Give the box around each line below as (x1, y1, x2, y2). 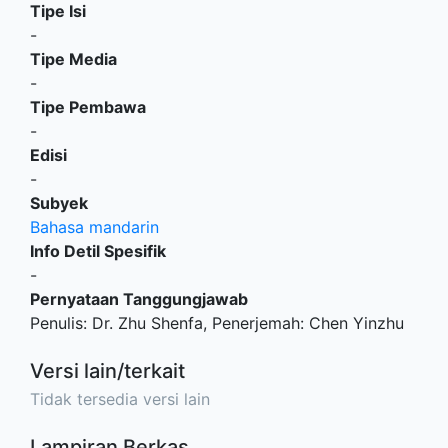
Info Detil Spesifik (30, 241, 166, 261)
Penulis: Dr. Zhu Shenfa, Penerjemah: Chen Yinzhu (30, 313, 404, 333)
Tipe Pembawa (30, 97, 146, 117)
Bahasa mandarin (30, 217, 159, 237)
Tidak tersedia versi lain (30, 389, 210, 409)
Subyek (30, 193, 88, 213)
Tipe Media (30, 49, 117, 69)
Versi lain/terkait (30, 359, 185, 383)
